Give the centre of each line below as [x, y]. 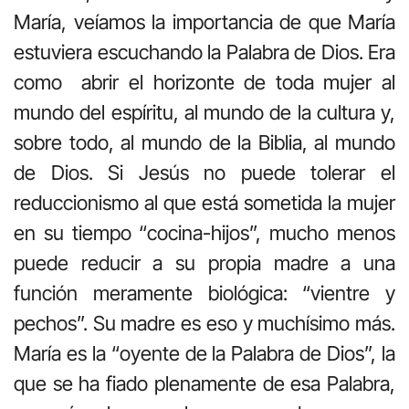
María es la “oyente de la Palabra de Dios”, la [204, 353]
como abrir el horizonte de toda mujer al [204, 82]
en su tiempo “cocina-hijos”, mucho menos [204, 232]
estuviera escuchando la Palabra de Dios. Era [204, 52]
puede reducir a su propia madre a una [204, 262]
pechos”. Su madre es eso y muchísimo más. [204, 323]
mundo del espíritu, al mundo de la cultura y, [204, 112]
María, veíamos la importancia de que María [204, 21]
